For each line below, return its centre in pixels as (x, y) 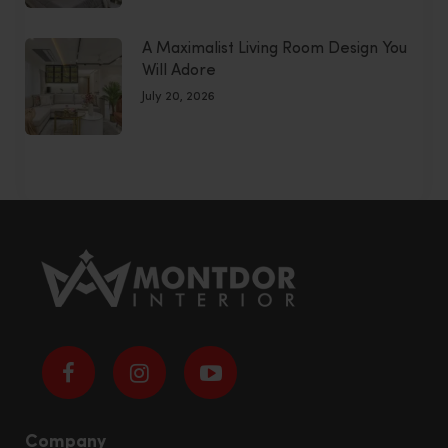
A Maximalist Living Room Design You (274, 48)
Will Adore (179, 70)
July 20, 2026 (178, 96)
